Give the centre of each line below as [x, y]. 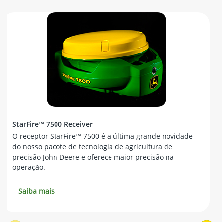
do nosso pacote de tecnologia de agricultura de [92, 147]
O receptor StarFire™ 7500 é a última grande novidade [103, 136]
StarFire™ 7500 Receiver [53, 124]
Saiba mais [36, 191]
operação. [29, 167]
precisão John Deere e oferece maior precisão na [93, 157]
